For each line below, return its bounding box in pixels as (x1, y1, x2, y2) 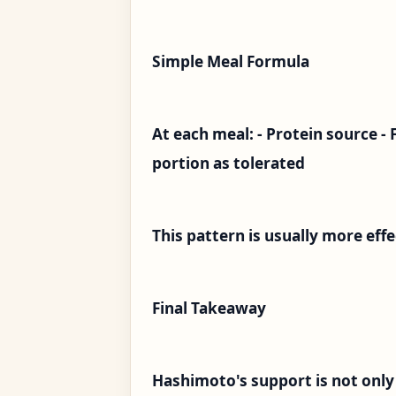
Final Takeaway (152, 298, 266, 319)
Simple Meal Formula (152, 51, 309, 72)
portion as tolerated (152, 153, 305, 174)
